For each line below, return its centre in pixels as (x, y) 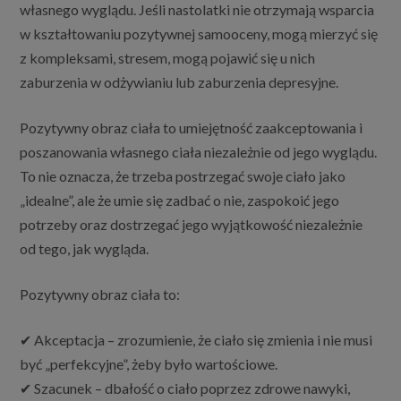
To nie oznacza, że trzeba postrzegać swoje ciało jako (183, 176)
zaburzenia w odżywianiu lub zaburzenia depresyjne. (179, 82)
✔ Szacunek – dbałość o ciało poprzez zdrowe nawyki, (185, 388)
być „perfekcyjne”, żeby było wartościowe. (149, 364)
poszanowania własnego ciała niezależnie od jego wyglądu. (199, 152)
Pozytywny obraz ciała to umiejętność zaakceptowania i (192, 128)
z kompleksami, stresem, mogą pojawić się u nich (168, 58)
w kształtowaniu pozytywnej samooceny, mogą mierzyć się (199, 34)
